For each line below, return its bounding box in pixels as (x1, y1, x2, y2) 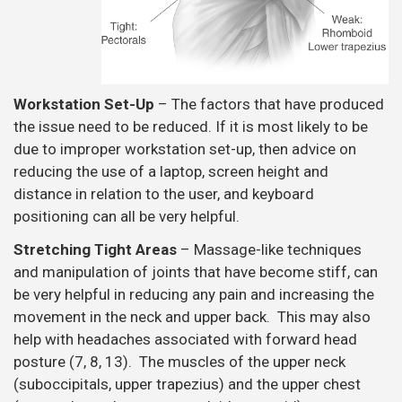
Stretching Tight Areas (13, 240, 180, 259)
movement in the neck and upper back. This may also (13, 308, 371, 327)
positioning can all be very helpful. (13, 206, 240, 225)
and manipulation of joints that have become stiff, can (13, 263, 378, 282)
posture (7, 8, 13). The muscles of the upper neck (13, 353, 345, 371)
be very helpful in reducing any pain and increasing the (13, 285, 374, 304)
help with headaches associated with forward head (13, 330, 357, 349)
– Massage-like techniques (180, 240, 362, 259)
